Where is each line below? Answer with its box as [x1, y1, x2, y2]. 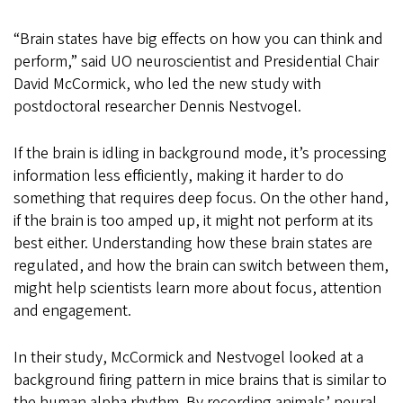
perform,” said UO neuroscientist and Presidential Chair [13, 49, 379, 73]
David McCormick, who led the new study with [13, 72, 321, 95]
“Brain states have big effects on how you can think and [13, 27, 383, 50]
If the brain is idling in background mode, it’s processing [13, 141, 387, 165]
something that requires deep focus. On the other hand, [13, 186, 389, 210]
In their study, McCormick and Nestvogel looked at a [13, 345, 363, 369]
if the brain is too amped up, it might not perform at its [13, 209, 373, 232]
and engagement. [13, 299, 131, 322]
